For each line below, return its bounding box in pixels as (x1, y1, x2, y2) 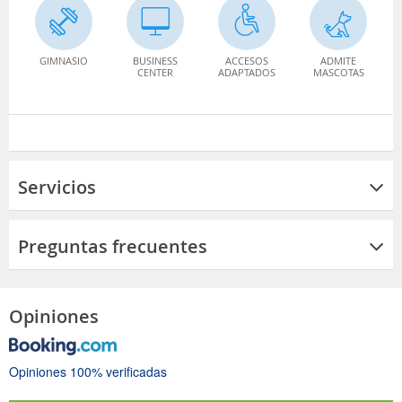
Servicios (18, 174, 96, 199)
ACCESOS (225, 53, 268, 67)
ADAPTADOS (218, 65, 275, 79)
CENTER (137, 65, 173, 79)
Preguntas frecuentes (18, 233, 207, 258)
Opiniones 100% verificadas (9, 362, 167, 380)
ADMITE (320, 53, 356, 67)
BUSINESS (133, 53, 178, 67)
